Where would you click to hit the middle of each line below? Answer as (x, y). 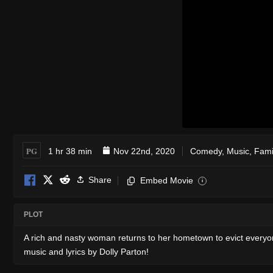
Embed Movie (167, 180)
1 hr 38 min (70, 151)
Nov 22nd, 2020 (144, 151)
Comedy (206, 151)
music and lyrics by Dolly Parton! (86, 251)
